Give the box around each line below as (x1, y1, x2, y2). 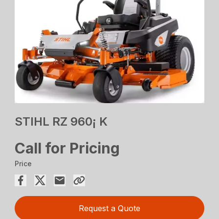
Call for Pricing (15, 139, 120, 157)
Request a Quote (79, 203, 140, 213)
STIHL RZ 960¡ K (15, 114, 108, 129)
